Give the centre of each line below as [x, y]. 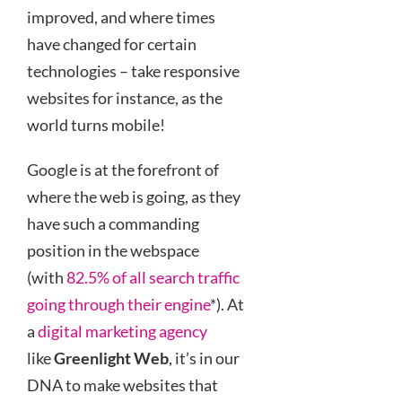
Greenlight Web [111, 358]
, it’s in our [204, 358]
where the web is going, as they [134, 197]
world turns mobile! [96, 125]
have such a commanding [113, 223]
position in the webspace [113, 250]
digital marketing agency [122, 331]
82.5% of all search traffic [153, 277]
